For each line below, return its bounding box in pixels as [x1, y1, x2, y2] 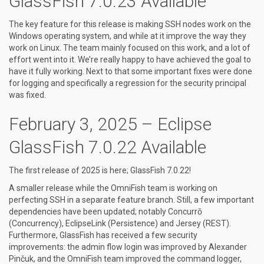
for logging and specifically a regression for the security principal [9, 78, 246, 88]
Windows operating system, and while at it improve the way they [9, 31, 246, 41]
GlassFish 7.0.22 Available [9, 137, 206, 157]
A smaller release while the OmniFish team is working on [9, 183, 217, 193]
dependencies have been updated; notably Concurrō [9, 207, 202, 216]
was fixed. [9, 90, 46, 100]
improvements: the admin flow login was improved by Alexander [9, 242, 247, 252]
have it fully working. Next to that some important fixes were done [9, 67, 252, 76]
